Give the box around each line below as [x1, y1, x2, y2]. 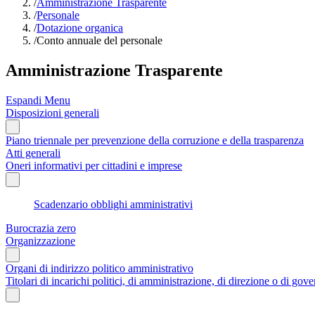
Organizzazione [6, 234, 75, 247]
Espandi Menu [6, 94, 70, 106]
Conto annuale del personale [37, 34, 162, 46]
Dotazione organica [37, 22, 123, 34]
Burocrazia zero [6, 221, 76, 234]
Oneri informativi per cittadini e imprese [6, 159, 182, 172]
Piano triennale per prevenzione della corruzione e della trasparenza [6, 134, 304, 146]
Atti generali [6, 146, 60, 159]
